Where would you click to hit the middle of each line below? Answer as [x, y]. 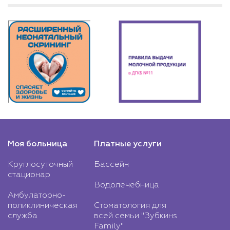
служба [23, 216]
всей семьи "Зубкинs [136, 216]
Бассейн [111, 165]
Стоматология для [130, 206]
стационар [29, 175]
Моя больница [37, 144]
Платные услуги [128, 144]
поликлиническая [43, 206]
